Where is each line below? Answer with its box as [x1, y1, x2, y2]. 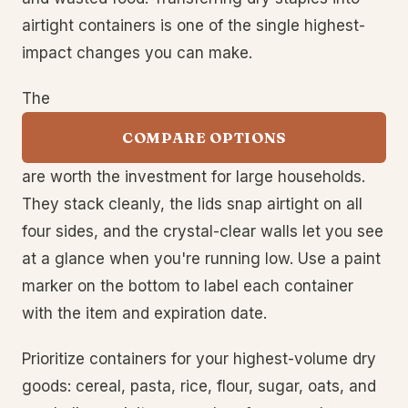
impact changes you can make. [22, 44, 252, 62]
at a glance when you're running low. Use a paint [22, 250, 381, 268]
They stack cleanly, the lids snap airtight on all [22, 195, 362, 213]
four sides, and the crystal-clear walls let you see [22, 222, 383, 240]
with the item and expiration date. [22, 304, 267, 322]
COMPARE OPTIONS [122, 128, 286, 147]
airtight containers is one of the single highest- [22, 16, 365, 35]
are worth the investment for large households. [22, 168, 365, 186]
